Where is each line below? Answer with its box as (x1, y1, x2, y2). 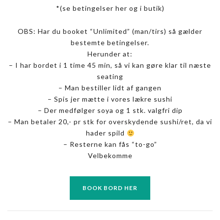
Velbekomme (87, 151, 133, 160)
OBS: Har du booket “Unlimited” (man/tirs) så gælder (18, 27, 202, 36)
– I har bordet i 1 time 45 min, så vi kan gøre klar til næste (9, 61, 211, 70)
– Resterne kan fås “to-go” (63, 140, 157, 149)
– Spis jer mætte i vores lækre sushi (48, 95, 172, 104)
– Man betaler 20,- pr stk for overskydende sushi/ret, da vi (8, 117, 212, 126)
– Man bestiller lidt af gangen (58, 83, 162, 92)
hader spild (85, 129, 127, 137)
